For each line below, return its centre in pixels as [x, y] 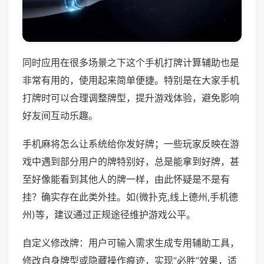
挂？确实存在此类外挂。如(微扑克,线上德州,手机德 [130, 197]
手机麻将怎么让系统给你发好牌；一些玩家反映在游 [131, 144]
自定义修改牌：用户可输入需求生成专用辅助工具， [131, 243]
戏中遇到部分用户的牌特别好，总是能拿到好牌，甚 [131, 162]
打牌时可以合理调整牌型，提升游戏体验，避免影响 [131, 98]
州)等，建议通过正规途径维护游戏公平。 [109, 215]
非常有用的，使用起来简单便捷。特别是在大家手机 [131, 80]
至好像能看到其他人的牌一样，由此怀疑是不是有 [126, 179]
